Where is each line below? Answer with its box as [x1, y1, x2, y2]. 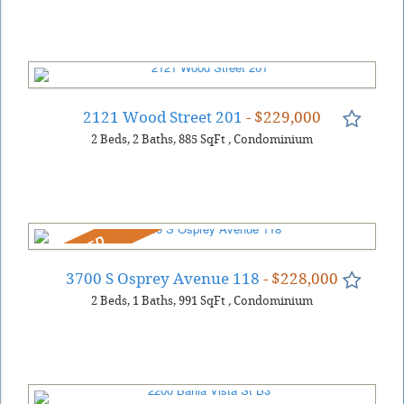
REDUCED [39, 230, 108, 278]
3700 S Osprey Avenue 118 [66, 269, 260, 288]
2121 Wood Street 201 [83, 107, 243, 126]
